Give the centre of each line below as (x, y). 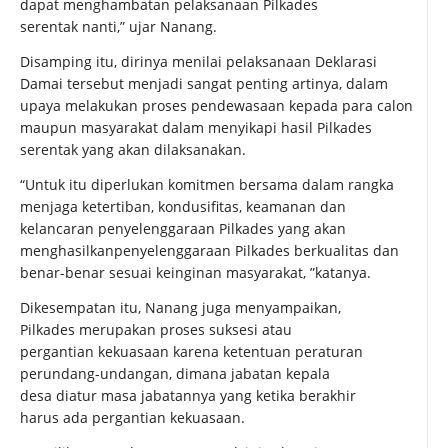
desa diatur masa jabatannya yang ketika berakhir (188, 396)
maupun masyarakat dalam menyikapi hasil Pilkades (196, 128)
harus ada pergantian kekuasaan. (132, 418)
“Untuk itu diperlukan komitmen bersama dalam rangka (207, 185)
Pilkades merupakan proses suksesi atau (156, 330)
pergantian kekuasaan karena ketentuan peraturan (191, 352)
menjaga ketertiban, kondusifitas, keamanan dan (183, 207)
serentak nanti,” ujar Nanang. (118, 27)
